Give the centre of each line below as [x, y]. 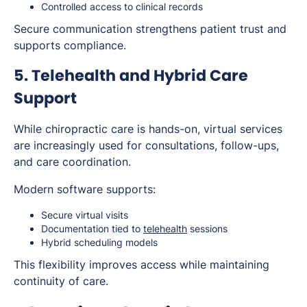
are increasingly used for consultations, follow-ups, [146, 145]
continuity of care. [61, 281]
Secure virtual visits [85, 214]
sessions [207, 228]
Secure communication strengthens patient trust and [150, 28]
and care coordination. [72, 161]
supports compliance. [70, 45]
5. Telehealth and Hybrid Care [131, 75]
